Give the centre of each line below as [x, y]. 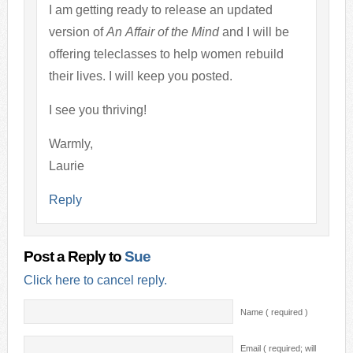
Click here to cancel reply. [95, 280]
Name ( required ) [274, 312]
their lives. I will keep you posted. [170, 76]
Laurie [66, 165]
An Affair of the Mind [162, 32]
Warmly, [71, 143]
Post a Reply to [74, 256]
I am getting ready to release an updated [160, 9]
